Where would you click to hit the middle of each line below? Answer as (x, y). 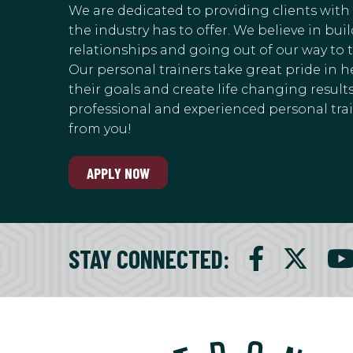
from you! (100, 128)
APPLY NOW (119, 173)
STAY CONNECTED (146, 258)
